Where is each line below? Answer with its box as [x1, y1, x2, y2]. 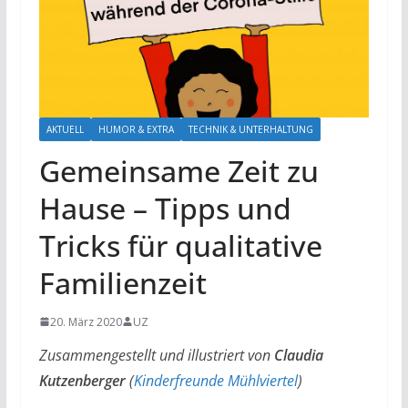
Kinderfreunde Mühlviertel [133, 370, 298, 391]
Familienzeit [38, 262, 207, 302]
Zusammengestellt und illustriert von [38, 344, 274, 365]
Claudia [273, 344, 323, 365]
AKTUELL [46, 122, 84, 136]
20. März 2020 [49, 313, 122, 330]
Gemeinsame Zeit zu [38, 150, 319, 190]
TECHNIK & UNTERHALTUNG [188, 122, 313, 136]
